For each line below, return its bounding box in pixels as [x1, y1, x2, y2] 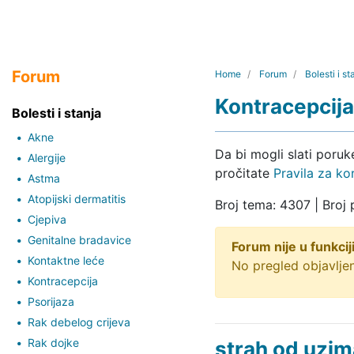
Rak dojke [28, 335, 79, 349]
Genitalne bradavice [28, 232, 131, 247]
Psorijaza [28, 294, 74, 308]
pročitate [214, 164, 273, 181]
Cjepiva [28, 212, 66, 226]
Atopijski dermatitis [28, 191, 126, 205]
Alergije [28, 150, 66, 164]
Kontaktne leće [28, 253, 104, 267]
